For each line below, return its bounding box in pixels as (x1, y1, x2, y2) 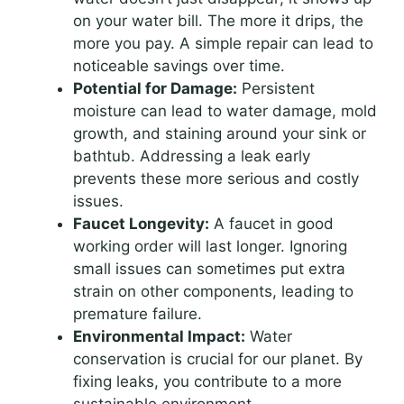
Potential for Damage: (73, 79, 237, 98)
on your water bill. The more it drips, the (73, 12, 363, 31)
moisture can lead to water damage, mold (73, 102, 377, 121)
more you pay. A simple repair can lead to (73, 34, 373, 53)
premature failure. (73, 305, 202, 324)
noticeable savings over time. (73, 57, 285, 76)
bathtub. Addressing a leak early (73, 147, 310, 166)
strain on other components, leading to (73, 282, 353, 301)
